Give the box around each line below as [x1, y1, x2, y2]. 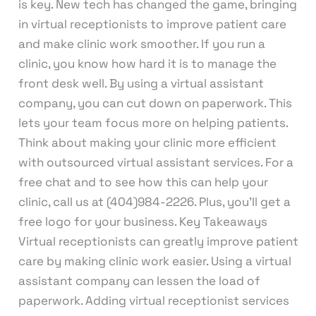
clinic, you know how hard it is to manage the [18, 55, 276, 71]
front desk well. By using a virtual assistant [18, 75, 264, 91]
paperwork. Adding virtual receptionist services [18, 292, 289, 308]
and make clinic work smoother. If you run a [18, 35, 265, 51]
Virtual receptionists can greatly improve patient [18, 233, 298, 249]
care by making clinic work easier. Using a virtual [18, 253, 291, 269]
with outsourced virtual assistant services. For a [18, 154, 293, 170]
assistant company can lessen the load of [18, 272, 260, 288]
